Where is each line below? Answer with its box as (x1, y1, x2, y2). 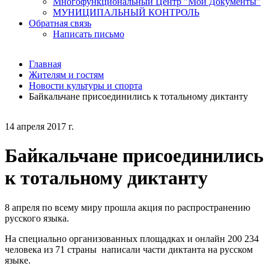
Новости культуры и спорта (29, 80, 142, 91)
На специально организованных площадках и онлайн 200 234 (5, 233, 259, 244)
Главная (29, 59, 61, 69)
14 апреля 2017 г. (5, 121, 74, 131)
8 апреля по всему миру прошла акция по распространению (5, 202, 250, 213)
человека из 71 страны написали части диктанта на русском (5, 244, 253, 255)
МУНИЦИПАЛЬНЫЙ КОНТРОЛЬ (53, 7, 199, 17)
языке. (5, 255, 31, 265)
